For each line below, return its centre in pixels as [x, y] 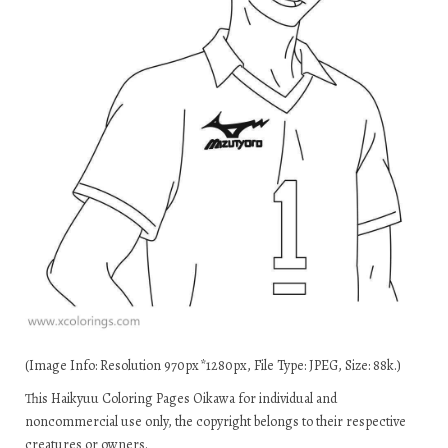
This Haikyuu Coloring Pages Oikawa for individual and [181, 399]
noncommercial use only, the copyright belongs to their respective [215, 422]
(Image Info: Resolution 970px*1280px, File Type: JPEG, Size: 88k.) [213, 366]
